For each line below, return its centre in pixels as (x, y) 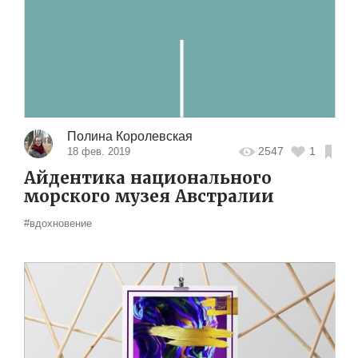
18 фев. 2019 (98, 151)
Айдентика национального (148, 178)
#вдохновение (58, 223)
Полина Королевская (129, 136)
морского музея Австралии (149, 196)
